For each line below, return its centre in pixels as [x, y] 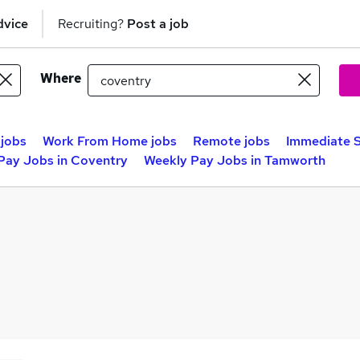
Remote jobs [231, 141]
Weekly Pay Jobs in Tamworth [235, 160]
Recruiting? [92, 23]
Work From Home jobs [110, 141]
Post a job [158, 23]
